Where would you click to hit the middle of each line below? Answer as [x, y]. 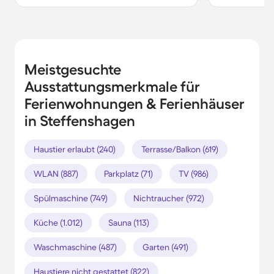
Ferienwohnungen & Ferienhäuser [135, 103]
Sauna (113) [129, 222]
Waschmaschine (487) [75, 247]
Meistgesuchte [73, 69]
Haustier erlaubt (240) [75, 149]
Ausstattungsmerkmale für [112, 86]
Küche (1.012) [58, 222]
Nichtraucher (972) [169, 198]
